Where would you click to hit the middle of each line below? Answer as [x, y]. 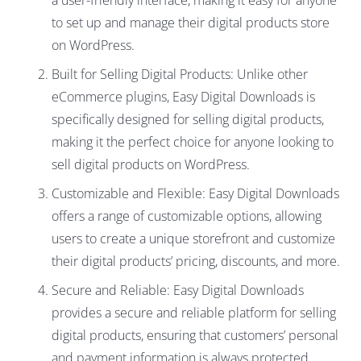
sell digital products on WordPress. [151, 165]
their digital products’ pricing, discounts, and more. [196, 261]
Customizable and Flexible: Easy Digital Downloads [195, 194]
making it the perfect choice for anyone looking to [193, 142]
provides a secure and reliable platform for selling [194, 313]
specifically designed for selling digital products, [188, 120]
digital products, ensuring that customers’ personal [195, 336]
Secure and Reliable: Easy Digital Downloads [178, 290]
